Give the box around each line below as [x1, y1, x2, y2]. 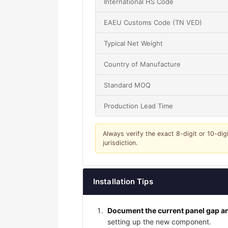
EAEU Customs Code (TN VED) [104, 18, 202, 27]
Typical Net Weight [104, 39, 163, 48]
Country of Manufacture [104, 60, 181, 69]
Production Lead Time [104, 102, 173, 110]
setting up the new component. [107, 217, 211, 226]
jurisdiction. [103, 139, 137, 147]
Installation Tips [93, 177, 153, 187]
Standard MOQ [104, 81, 151, 90]
